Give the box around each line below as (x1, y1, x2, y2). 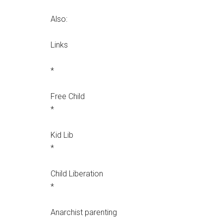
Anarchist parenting (51, 208, 117, 217)
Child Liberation (51, 169, 103, 178)
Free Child (51, 92, 85, 101)
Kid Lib (51, 130, 73, 140)
